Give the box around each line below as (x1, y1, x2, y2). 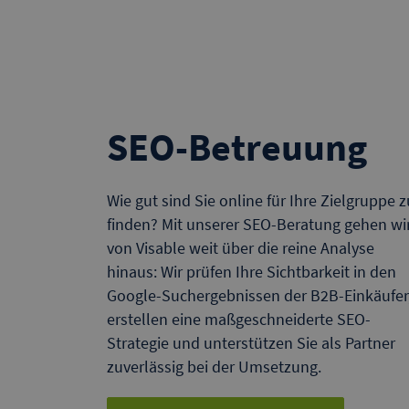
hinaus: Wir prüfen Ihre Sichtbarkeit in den (107, 260, 396, 282)
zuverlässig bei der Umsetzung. (107, 355, 321, 377)
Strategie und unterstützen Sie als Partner (107, 331, 395, 353)
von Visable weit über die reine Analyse (107, 236, 374, 258)
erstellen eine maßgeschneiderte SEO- (107, 308, 371, 330)
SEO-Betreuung (107, 122, 367, 171)
